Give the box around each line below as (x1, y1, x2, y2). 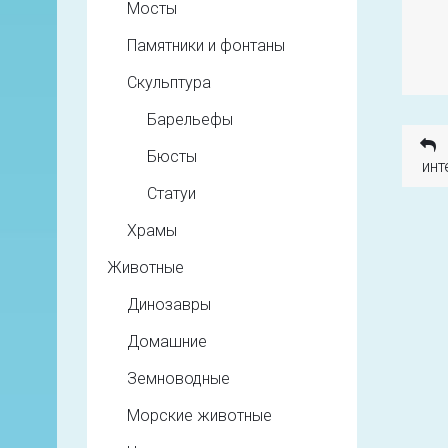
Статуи (147, 184, 196, 203)
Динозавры (127, 295, 211, 314)
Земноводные (127, 369, 230, 388)
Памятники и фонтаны (127, 36, 285, 55)
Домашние (127, 332, 207, 351)
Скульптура (127, 73, 211, 92)
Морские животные (127, 406, 272, 425)
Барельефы (147, 110, 233, 129)
